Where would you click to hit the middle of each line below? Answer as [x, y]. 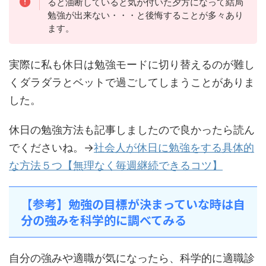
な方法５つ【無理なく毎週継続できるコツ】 [116, 165]
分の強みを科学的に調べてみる [104, 220]
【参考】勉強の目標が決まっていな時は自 [133, 204]
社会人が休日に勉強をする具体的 [174, 147]
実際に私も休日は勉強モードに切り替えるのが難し [132, 64]
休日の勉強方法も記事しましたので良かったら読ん [132, 129]
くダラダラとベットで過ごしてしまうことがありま [132, 82]
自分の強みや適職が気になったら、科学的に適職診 [132, 258]
